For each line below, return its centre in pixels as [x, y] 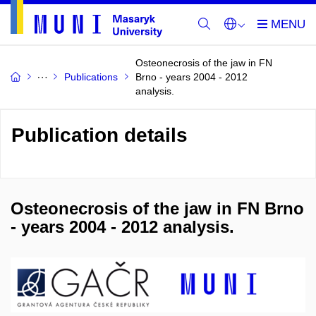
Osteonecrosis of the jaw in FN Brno [157, 208]
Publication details [99, 135]
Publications [91, 77]
